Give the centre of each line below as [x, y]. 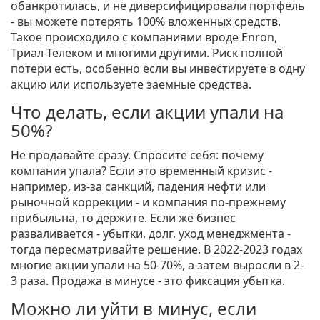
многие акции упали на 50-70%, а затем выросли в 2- [157, 265]
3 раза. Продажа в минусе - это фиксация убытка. [148, 281]
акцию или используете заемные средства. [131, 85]
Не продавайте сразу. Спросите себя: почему [137, 155]
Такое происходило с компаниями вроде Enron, [144, 37]
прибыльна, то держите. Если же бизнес [123, 218]
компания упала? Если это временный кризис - [141, 171]
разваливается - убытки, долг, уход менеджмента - [151, 234]
